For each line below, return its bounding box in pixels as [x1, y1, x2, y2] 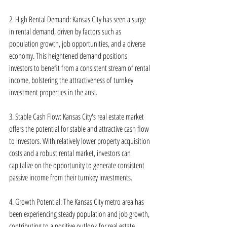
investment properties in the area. [9, 87, 97, 98]
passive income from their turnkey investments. [9, 172, 132, 183]
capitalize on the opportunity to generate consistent [9, 160, 146, 171]
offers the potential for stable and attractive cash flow [9, 123, 150, 134]
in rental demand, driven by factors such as [9, 26, 123, 37]
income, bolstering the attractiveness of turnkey [9, 74, 135, 86]
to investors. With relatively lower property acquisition [9, 135, 152, 146]
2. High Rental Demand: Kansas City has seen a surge [9, 14, 147, 25]
